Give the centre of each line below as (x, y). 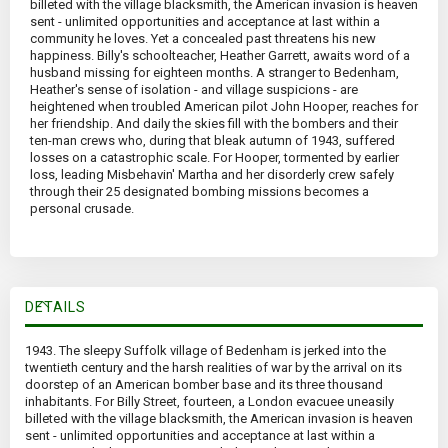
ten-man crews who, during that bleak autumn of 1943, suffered (212, 141)
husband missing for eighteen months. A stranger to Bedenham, (214, 73)
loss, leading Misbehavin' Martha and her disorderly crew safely (212, 175)
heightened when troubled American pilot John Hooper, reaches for (224, 107)
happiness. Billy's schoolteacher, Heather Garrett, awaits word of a (220, 56)
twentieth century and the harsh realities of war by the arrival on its (213, 368)
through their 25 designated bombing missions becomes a (199, 192)
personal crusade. (82, 209)
